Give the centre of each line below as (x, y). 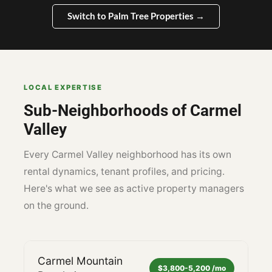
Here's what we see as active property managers (134, 188)
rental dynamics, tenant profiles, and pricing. (124, 171)
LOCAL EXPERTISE (63, 88)
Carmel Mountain (80, 260)
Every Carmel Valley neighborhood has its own (128, 154)
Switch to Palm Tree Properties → (136, 16)
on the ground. (56, 205)
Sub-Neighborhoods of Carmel (133, 110)
